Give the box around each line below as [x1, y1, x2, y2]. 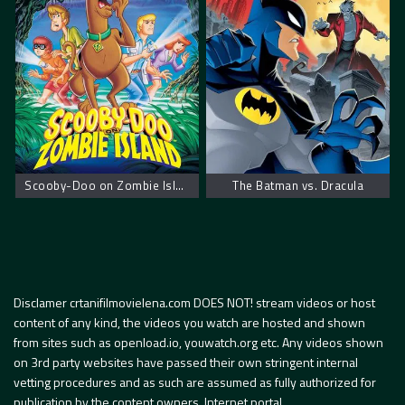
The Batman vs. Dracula [232, 176, 364, 195]
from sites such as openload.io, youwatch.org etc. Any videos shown [14, 332, 383, 352]
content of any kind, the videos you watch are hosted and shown [14, 312, 365, 332]
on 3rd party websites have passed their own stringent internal [14, 352, 358, 372]
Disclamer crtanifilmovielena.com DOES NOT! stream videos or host [14, 292, 375, 312]
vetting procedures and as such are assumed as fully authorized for [14, 372, 376, 391]
